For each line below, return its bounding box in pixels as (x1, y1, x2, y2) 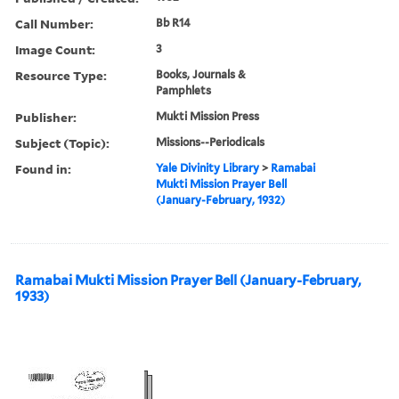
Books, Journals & (156, 67, 247, 81)
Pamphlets (156, 83, 212, 97)
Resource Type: (15, 66, 107, 84)
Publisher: (15, 108, 77, 126)
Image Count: (15, 40, 95, 58)
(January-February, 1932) (156, 192, 286, 207)
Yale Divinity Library (156, 160, 260, 175)
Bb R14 (156, 15, 191, 29)
